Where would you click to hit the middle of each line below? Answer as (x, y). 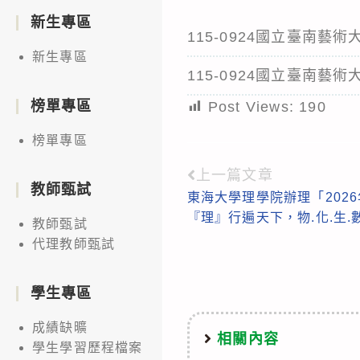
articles (223, 232)
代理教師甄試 (74, 243)
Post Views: (251, 106)
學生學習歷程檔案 (88, 347)
